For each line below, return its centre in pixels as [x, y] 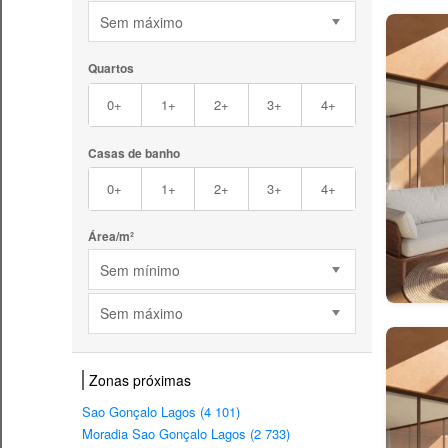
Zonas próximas [140, 380]
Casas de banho [133, 152]
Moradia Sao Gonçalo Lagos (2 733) [186, 434]
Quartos [110, 68]
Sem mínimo [139, 269]
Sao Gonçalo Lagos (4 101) [161, 412]
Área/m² [110, 236]
